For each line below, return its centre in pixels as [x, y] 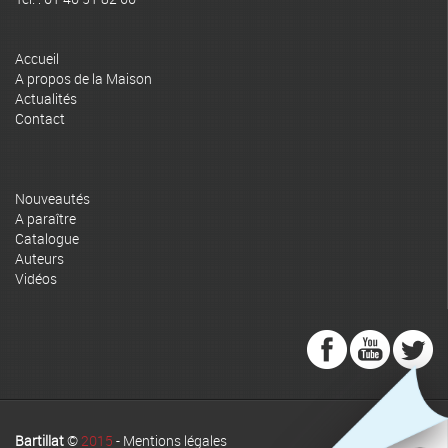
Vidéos [36, 278]
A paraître [45, 218]
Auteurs [39, 258]
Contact [40, 118]
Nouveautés [52, 198]
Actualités [46, 98]
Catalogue [47, 238]
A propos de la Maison [83, 78]
